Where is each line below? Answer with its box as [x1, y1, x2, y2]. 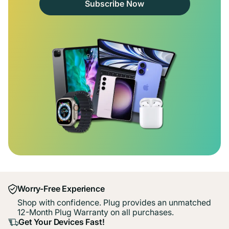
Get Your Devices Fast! [18, 216, 105, 227]
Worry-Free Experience [17, 183, 105, 194]
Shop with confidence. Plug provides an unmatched [17, 197, 211, 208]
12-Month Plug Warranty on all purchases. [17, 207, 174, 217]
